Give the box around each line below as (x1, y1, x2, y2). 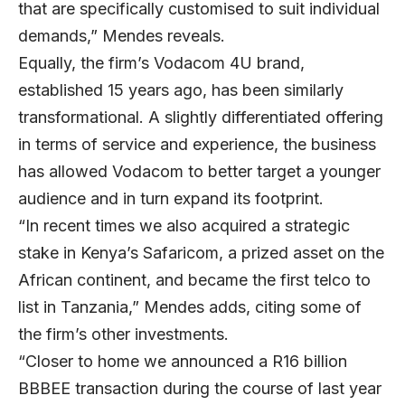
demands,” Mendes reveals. (18, 26, 225, 46)
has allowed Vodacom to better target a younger (18, 162, 381, 182)
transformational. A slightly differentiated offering (18, 108, 383, 127)
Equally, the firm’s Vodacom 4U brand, (18, 53, 305, 73)
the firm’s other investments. (18, 325, 233, 344)
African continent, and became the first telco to (18, 270, 371, 290)
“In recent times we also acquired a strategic (18, 216, 350, 236)
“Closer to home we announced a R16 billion (18, 352, 347, 372)
